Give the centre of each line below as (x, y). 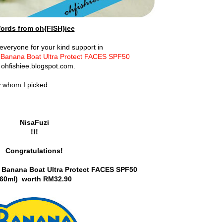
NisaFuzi (34, 122)
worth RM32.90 (46, 179)
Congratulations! (34, 150)
